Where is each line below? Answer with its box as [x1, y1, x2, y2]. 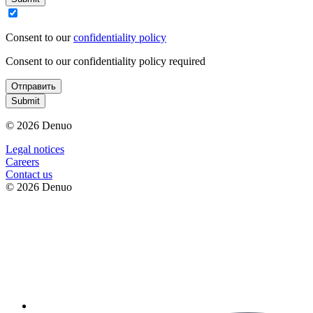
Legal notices [6, 143, 64, 156]
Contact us [6, 168, 52, 181]
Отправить [11, 81, 56, 92]
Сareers [6, 156, 39, 168]
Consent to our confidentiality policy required [6, 55, 205, 68]
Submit [11, 96, 40, 107]
